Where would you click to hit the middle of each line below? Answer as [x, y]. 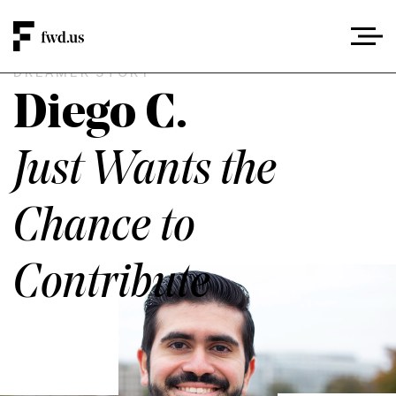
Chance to [104, 228]
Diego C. [100, 115]
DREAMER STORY [82, 74]
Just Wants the [145, 172]
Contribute [112, 285]
